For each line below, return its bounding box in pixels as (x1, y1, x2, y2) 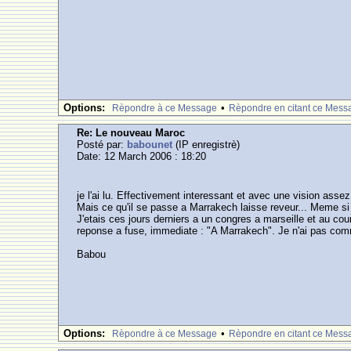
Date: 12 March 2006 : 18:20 (77, 150, 207, 162)
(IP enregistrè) (172, 139, 241, 150)
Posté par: (77, 139, 128, 150)
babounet (127, 139, 173, 150)
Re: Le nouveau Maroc (77, 127, 186, 139)
